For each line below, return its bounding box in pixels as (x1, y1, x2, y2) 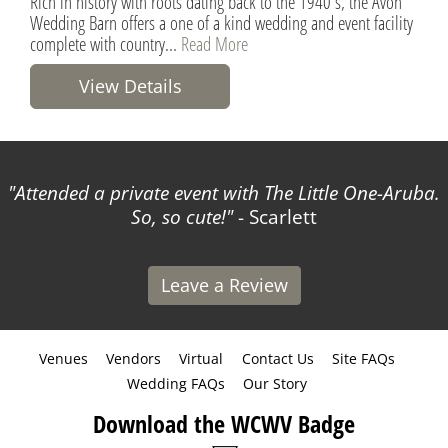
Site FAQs (332, 348, 396, 368)
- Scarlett (233, 203, 317, 230)
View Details (78, 73, 182, 98)
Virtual (179, 348, 224, 368)
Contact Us (241, 348, 314, 368)
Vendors (105, 348, 161, 368)
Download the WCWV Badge (93, 406, 355, 440)
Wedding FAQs (126, 373, 225, 393)
